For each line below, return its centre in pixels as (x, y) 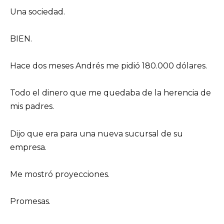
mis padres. (32, 106)
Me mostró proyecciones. (60, 174)
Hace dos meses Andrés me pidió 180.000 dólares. (108, 66)
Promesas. (30, 201)
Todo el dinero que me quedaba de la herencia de (110, 93)
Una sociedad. (37, 11)
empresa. (28, 147)
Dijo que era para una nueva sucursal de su (96, 133)
